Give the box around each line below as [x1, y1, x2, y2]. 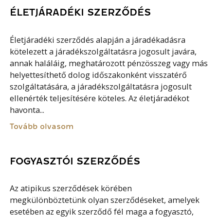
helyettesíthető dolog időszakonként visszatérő [10, 69, 187, 80]
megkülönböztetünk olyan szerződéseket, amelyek [10, 195, 200, 206]
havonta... [10, 104, 45, 115]
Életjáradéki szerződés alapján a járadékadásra [10, 34, 186, 45]
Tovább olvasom [10, 122, 74, 131]
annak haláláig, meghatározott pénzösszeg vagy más [10, 57, 208, 69]
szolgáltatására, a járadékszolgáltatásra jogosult [10, 81, 192, 92]
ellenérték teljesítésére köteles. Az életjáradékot [10, 92, 190, 104]
